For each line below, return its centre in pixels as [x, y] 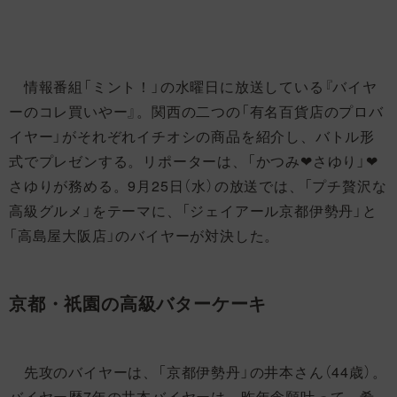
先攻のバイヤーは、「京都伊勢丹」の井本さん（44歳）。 [198, 371]
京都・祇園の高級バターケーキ [138, 302]
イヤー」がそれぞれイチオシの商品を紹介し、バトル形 [192, 136]
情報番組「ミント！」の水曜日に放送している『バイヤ [193, 86]
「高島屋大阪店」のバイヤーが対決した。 [144, 235]
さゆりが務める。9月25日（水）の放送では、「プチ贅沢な [198, 185]
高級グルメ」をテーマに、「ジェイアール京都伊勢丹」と [193, 210]
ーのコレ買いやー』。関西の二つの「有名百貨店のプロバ [196, 111]
